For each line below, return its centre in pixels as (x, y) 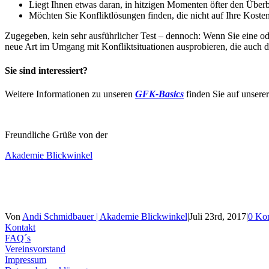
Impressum (26, 259)
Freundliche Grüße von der (56, 134)
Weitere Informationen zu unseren (70, 94)
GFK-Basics (159, 94)
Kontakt (20, 227)
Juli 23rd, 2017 (218, 216)
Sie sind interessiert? (46, 70)
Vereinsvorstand (35, 249)
